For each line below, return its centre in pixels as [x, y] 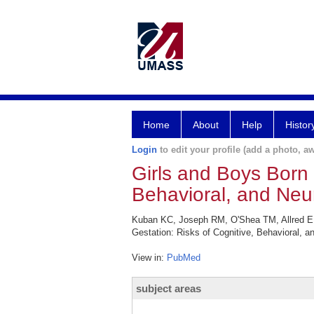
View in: [149, 258]
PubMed [184, 258]
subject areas [169, 288]
